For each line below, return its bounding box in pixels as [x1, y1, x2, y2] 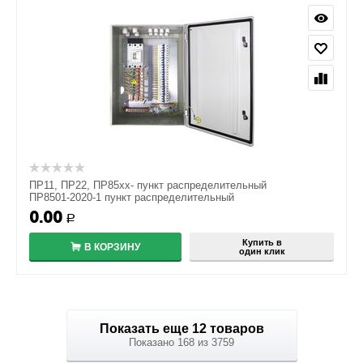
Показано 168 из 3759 [129, 336, 234, 348]
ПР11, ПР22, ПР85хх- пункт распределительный [29, 179, 267, 191]
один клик [238, 246, 285, 256]
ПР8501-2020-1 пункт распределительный [29, 191, 234, 203]
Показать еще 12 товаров [209, 322, 264, 335]
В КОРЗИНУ [84, 241, 140, 253]
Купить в [241, 237, 282, 247]
